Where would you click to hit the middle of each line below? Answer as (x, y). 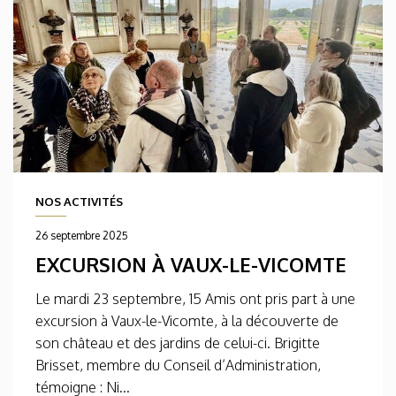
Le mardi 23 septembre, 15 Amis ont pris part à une (195, 299)
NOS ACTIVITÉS (79, 202)
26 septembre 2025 (82, 236)
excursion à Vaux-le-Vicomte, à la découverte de (187, 321)
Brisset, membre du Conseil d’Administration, (178, 366)
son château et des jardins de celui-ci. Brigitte (178, 343)
